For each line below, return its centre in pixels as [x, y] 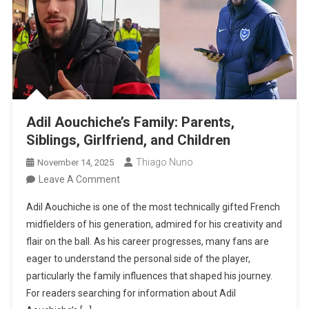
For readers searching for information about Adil [131, 293]
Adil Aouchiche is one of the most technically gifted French [153, 207]
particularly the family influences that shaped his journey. [150, 276]
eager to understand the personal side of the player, [139, 258]
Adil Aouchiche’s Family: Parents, [131, 122]
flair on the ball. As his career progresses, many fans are [148, 241]
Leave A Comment [80, 179]
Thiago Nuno [165, 162]
